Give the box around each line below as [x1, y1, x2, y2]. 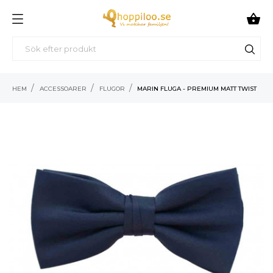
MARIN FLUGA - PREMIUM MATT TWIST [137, 84, 257, 93]
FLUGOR [99, 84, 125, 93]
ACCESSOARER [39, 84, 87, 93]
